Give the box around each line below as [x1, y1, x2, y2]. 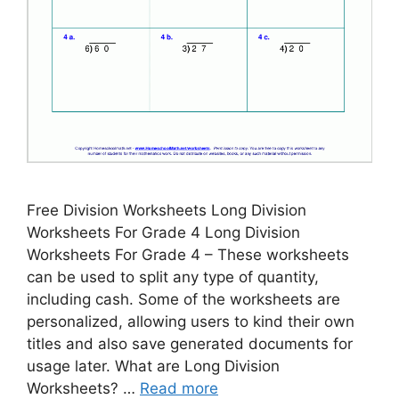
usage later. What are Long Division [27, 357, 280, 376]
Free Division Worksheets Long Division [27, 201, 306, 220]
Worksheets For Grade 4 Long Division [27, 224, 300, 242]
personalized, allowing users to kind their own [27, 313, 354, 331]
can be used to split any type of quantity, [27, 268, 319, 287]
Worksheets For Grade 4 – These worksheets [27, 246, 349, 265]
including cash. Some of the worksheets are [27, 290, 340, 309]
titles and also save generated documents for [27, 335, 353, 354]
